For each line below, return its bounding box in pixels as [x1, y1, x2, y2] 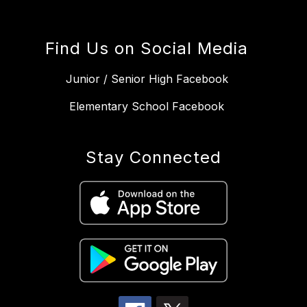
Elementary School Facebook [69, 99, 224, 114]
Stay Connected [86, 147, 221, 168]
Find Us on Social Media [45, 38, 248, 59]
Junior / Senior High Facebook [65, 72, 228, 86]
